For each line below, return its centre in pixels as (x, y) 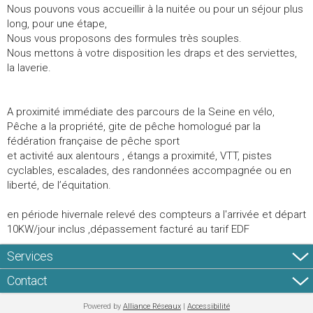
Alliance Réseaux (152, 306)
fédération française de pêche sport (93, 141)
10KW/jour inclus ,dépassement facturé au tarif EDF (128, 229)
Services (30, 256)
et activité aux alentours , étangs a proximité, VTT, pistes (139, 155)
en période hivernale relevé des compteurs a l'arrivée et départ (156, 214)
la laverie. (29, 67)
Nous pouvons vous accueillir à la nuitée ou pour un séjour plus (155, 9)
